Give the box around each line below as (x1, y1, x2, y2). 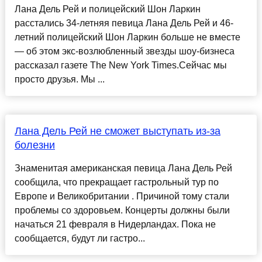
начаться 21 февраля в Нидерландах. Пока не (14, 219, 216, 230)
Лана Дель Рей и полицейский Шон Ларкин (14, 4, 201, 15)
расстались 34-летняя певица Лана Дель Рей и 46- (14, 18, 233, 29)
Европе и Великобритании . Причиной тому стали (14, 191, 229, 202)
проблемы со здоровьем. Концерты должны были (14, 205, 230, 216)
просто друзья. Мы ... (14, 74, 105, 85)
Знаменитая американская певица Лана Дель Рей (14, 163, 232, 174)
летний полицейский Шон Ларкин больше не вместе (14, 32, 240, 43)
